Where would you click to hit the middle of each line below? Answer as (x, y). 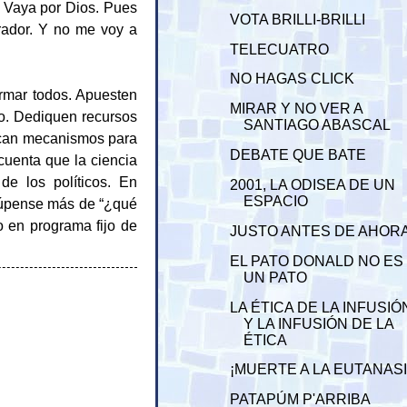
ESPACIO (276, 201)
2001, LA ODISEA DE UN (313, 185)
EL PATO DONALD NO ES (317, 261)
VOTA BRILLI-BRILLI (298, 19)
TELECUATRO (280, 49)
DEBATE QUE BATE (298, 155)
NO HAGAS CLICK (293, 79)
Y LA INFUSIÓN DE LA (319, 323)
